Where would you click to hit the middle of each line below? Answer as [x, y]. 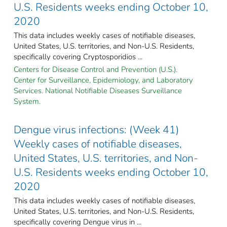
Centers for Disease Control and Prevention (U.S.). [96, 69]
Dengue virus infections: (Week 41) [96, 129]
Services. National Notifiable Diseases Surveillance [98, 90]
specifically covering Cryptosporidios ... [78, 56]
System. [27, 101]
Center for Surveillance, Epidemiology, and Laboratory [103, 80]
